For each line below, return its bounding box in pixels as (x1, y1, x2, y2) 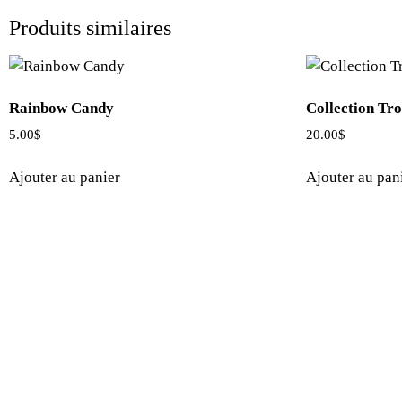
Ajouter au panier (9, 169, 120, 187)
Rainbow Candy (9, 100, 114, 118)
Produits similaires (9, 15, 171, 39)
